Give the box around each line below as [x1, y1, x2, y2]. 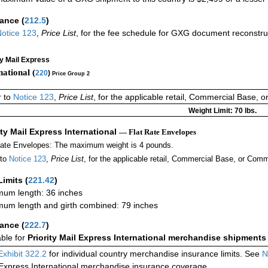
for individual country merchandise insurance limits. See [47, 249, 262, 259]
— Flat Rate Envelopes [119, 127, 196, 137]
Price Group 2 [52, 70, 90, 77]
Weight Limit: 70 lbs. [188, 106, 257, 115]
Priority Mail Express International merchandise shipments [28, 233, 266, 243]
